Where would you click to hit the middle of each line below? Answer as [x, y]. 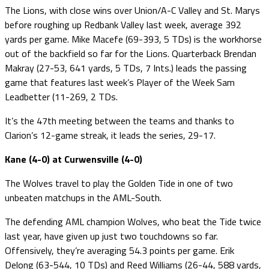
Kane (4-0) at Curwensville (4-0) [74, 159]
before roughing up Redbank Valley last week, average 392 [123, 24]
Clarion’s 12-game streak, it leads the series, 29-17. [110, 135]
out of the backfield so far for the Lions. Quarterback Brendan [131, 53]
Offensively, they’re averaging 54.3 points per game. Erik [119, 250]
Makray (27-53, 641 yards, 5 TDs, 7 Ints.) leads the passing [126, 68]
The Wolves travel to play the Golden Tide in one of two [119, 183]
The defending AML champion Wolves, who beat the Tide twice [133, 221]
